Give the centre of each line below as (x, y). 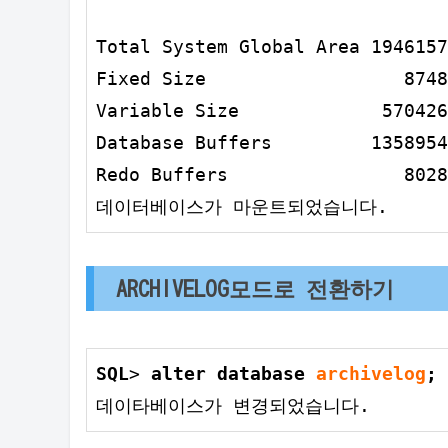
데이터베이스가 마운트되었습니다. (242, 207)
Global (272, 47)
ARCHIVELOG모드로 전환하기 (255, 288)
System (195, 47)
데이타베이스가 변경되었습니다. (233, 405)
